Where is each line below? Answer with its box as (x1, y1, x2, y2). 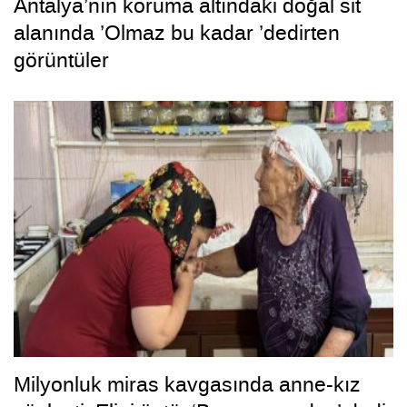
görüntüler (14, 45, 109, 74)
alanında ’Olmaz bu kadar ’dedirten (14, 18, 340, 46)
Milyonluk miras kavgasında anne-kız (14, 371, 361, 399)
